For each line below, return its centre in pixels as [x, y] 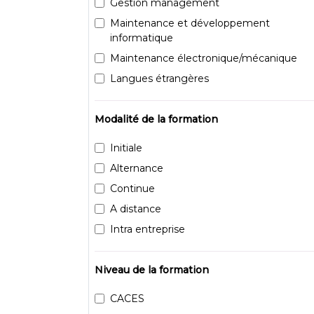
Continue [132, 188]
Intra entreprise [148, 229]
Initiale [126, 148]
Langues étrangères [159, 78]
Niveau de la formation [152, 269]
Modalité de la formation [156, 119]
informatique [142, 37]
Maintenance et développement [190, 23]
